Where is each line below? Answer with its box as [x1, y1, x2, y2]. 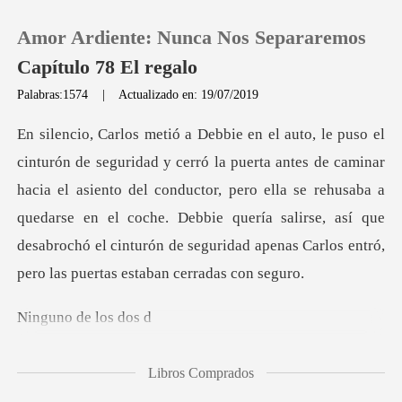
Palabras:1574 [17, 86, 92, 101]
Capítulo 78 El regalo [17, 57, 198, 79]
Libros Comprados [148, 364, 254, 380]
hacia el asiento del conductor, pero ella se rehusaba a [17, 181, 385, 199]
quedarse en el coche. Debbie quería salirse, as [17, 209, 349, 227]
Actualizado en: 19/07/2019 [118, 86, 259, 101]
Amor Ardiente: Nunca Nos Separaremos [17, 26, 367, 48]
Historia [54, 226, 110, 244]
